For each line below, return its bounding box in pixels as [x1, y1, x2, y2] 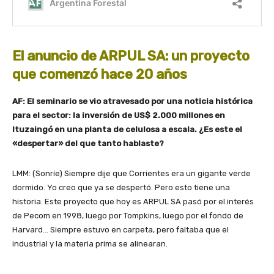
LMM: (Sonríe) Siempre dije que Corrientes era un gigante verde [12, 169, 251, 179]
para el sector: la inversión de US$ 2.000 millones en [12, 111, 225, 120]
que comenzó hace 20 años [12, 66, 187, 83]
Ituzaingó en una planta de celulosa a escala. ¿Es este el [12, 125, 242, 135]
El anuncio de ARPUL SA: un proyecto [12, 48, 250, 65]
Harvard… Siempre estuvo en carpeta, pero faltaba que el [12, 225, 229, 235]
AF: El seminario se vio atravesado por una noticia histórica [12, 97, 253, 106]
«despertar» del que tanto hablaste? [12, 139, 164, 149]
